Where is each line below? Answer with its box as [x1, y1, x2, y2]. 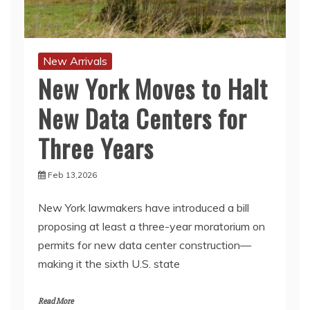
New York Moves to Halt [38, 70, 268, 107]
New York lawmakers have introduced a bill [38, 201, 249, 215]
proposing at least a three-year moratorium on [38, 219, 265, 233]
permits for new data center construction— [38, 238, 251, 252]
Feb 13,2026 [48, 170, 97, 180]
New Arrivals [43, 54, 107, 68]
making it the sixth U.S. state [38, 257, 180, 271]
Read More [38, 296, 73, 307]
